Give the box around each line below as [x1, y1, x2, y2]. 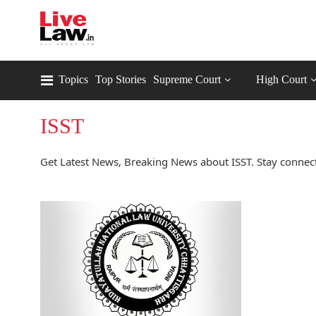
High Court [256, 73, 307, 85]
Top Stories [95, 73, 146, 85]
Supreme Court [153, 73, 221, 85]
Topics [59, 73, 88, 85]
